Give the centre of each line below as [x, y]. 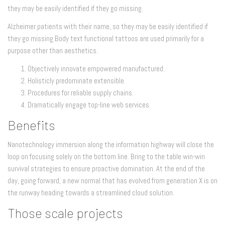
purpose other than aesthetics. [53, 50]
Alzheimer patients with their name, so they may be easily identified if [108, 26]
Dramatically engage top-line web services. [89, 104]
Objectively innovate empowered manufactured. [96, 68]
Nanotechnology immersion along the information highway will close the [111, 144]
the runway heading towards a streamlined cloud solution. [91, 192]
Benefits [31, 125]
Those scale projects [65, 212]
